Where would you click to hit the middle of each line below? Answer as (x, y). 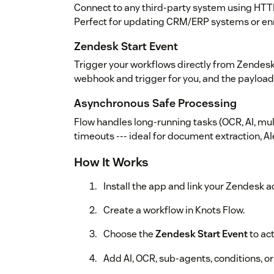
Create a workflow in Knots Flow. (174, 210)
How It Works (111, 162)
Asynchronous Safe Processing (155, 103)
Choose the (129, 234)
